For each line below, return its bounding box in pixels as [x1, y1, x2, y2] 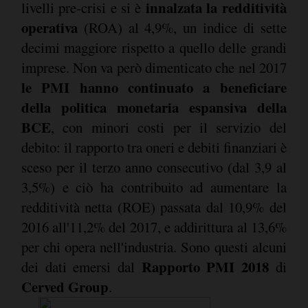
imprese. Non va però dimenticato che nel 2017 [21, 57, 287, 77]
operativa [21, 16, 78, 38]
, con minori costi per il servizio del [50, 117, 287, 137]
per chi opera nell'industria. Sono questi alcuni [21, 236, 287, 256]
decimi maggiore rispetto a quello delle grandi [21, 37, 287, 57]
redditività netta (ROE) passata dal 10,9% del [21, 197, 287, 217]
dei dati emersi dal [21, 256, 142, 276]
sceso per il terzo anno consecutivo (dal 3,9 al [21, 157, 287, 177]
